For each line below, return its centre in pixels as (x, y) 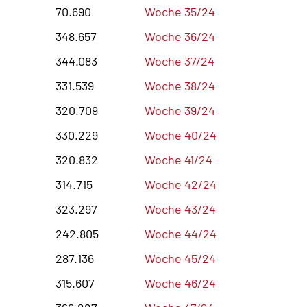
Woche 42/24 (181, 184)
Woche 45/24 (180, 258)
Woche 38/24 (180, 85)
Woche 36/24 (180, 36)
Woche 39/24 (180, 110)
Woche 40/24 (181, 135)
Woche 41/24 (179, 159)
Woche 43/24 (180, 209)
